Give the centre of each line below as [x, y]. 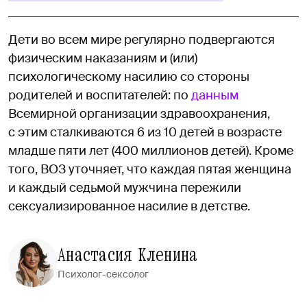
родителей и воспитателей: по [100, 95]
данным [215, 95]
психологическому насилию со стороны [129, 76]
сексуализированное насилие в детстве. [129, 206]
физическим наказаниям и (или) [103, 58]
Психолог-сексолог [103, 274]
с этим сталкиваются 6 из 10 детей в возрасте [145, 132]
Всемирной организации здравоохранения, [139, 113]
